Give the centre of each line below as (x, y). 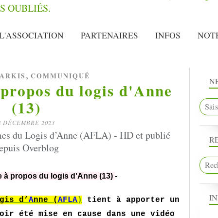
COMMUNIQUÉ (60, 76)
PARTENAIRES (109, 35)
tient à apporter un (131, 200)
